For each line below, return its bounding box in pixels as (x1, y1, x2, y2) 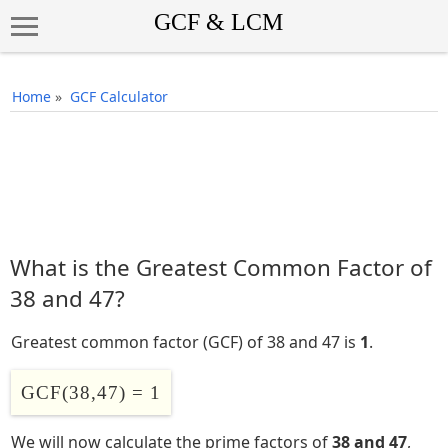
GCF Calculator (70, 87, 168, 106)
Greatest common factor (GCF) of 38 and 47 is (11, 331, 360, 353)
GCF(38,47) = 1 (21, 382, 161, 403)
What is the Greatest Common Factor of (10, 252, 432, 283)
